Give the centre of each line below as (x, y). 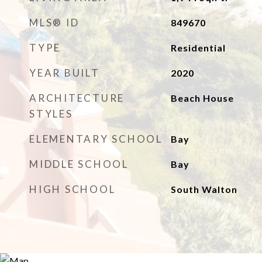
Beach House (202, 98)
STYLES (51, 114)
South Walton (204, 189)
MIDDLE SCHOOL (79, 164)
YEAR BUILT (65, 73)
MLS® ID (54, 23)
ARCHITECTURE (77, 98)
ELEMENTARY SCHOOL (96, 139)
